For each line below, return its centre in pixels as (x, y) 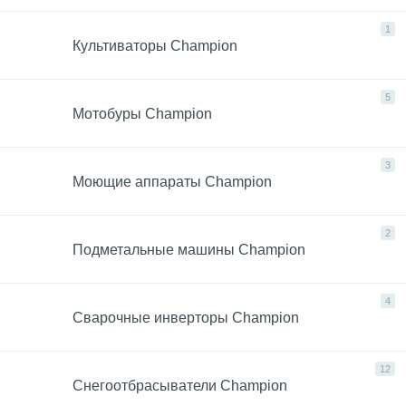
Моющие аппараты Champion (172, 181)
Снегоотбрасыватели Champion (180, 385)
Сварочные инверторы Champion (186, 317)
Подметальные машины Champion (189, 249)
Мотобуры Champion (142, 113)
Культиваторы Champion (155, 45)
